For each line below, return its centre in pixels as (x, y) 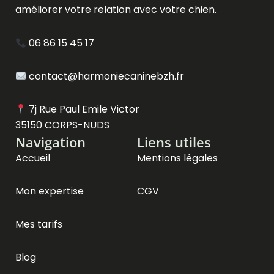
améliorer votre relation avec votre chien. (116, 10)
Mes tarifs (39, 224)
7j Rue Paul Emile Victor (83, 109)
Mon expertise (50, 191)
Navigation (50, 142)
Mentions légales (177, 158)
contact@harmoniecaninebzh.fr (106, 76)
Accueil (33, 158)
